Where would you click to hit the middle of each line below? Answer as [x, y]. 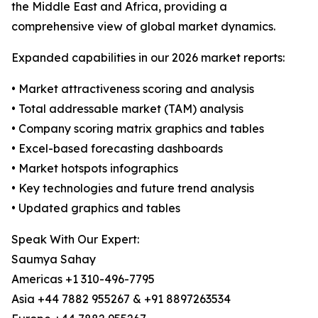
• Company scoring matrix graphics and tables [138, 129]
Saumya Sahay [54, 259]
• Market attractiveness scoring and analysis [133, 89]
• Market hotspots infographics [95, 169]
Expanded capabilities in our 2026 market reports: [148, 58]
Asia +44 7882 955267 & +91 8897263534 [121, 299]
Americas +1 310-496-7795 [83, 279]
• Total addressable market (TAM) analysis [127, 109]
